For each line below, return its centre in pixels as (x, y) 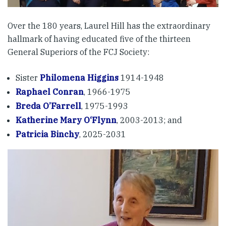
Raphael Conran (50, 92)
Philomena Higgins (79, 77)
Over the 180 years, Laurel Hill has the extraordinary (109, 25)
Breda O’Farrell (48, 106)
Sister (28, 77)
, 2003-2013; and (149, 120)
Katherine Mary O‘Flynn (66, 120)
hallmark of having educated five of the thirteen (99, 39)
